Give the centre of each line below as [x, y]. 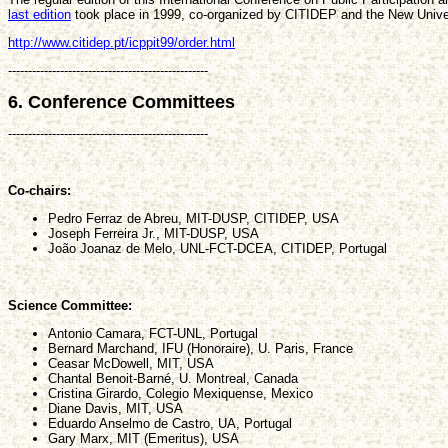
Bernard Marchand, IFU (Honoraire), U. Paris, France [200, 348]
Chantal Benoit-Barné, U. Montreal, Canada [173, 378]
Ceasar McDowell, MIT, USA [131, 363]
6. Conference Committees [121, 101]
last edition [39, 14]
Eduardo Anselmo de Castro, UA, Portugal [170, 423]
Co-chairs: [39, 190]
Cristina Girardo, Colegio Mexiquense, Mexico [180, 393]
